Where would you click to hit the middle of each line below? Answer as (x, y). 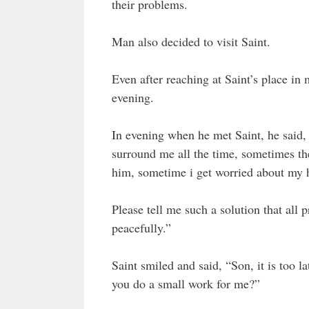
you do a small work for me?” (186, 283)
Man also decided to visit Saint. (191, 41)
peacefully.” (141, 227)
